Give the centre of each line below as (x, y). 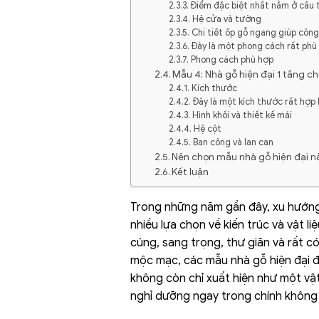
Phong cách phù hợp (232, 59)
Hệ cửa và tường (226, 19)
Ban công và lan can (233, 142)
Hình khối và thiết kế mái (242, 115)
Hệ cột (207, 129)
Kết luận (190, 172)
